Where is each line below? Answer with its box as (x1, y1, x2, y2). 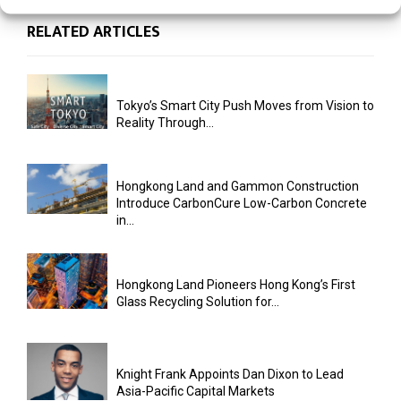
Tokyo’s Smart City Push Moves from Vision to (116, 98, 374, 113)
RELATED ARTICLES (27, 18, 160, 46)
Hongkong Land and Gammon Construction (116, 179, 359, 194)
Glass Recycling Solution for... (116, 294, 279, 309)
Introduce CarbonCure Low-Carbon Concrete (116, 196, 367, 211)
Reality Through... (116, 115, 214, 130)
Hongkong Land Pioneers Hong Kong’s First (116, 277, 355, 292)
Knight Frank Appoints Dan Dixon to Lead (116, 366, 344, 381)
